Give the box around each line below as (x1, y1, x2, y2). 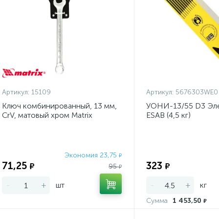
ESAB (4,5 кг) (146, 110, 191, 120)
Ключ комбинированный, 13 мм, (2, 101, 117, 110)
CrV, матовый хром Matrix (2, 110, 92, 120)
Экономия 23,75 (65, 151, 119, 160)
